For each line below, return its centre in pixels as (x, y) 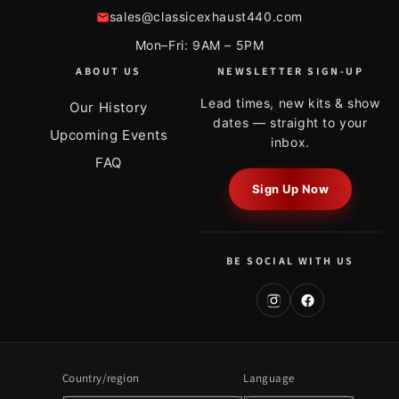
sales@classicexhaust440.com (206, 17)
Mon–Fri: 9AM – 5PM (199, 45)
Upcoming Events (109, 135)
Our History (109, 108)
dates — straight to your (290, 123)
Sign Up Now (290, 189)
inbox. (290, 142)
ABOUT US (109, 71)
